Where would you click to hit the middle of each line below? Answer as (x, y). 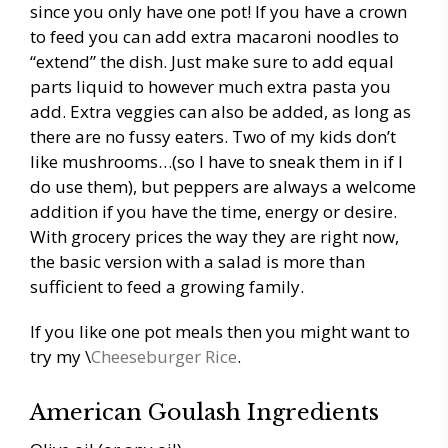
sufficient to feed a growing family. (167, 287)
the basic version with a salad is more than (197, 262)
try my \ (60, 357)
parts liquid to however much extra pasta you (210, 87)
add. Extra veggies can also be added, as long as (220, 112)
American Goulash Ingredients (204, 413)
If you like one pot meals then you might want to (220, 332)
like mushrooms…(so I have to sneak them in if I (216, 162)
